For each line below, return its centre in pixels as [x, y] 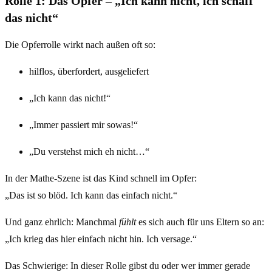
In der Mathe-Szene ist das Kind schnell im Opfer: [101, 178]
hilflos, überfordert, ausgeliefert [89, 71]
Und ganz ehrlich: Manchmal [62, 222]
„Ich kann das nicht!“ [70, 98]
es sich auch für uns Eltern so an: [200, 222]
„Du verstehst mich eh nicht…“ [89, 151]
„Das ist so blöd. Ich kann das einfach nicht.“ [91, 195]
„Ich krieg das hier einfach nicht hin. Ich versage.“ [101, 239]
